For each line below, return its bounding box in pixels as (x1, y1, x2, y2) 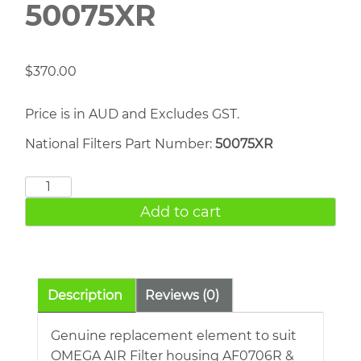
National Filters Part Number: (25, 135, 215, 151)
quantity (24, 238, 80, 254)
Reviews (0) (145, 287, 219, 303)
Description (48, 287, 122, 303)
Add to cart (140, 202, 221, 221)
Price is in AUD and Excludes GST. (25, 106, 239, 122)
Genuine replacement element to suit (51, 327, 297, 343)
